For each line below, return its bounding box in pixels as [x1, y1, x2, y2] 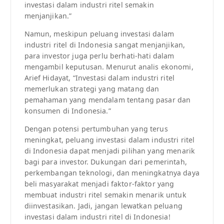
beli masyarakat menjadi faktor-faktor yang [24, 179, 174, 189]
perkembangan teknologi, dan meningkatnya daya [24, 168, 199, 178]
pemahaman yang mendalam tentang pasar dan [24, 95, 191, 105]
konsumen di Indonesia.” [24, 106, 111, 116]
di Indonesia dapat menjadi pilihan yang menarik [24, 146, 195, 156]
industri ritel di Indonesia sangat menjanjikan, [24, 40, 185, 50]
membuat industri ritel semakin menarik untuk [24, 190, 186, 200]
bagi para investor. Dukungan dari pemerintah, [24, 157, 187, 167]
